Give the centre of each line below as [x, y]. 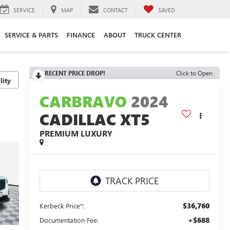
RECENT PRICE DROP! [75, 73]
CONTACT [116, 10]
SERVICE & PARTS [31, 35]
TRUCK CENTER [158, 35]
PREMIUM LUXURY [76, 133]
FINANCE [81, 35]
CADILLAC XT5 [94, 119]
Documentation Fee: [69, 220]
